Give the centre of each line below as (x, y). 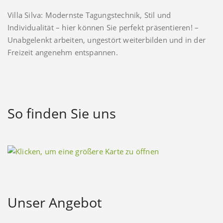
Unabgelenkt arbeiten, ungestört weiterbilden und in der (107, 40)
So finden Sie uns (62, 113)
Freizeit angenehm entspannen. (63, 53)
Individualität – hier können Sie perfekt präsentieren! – (103, 28)
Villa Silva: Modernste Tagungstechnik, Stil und (89, 15)
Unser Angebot (55, 202)
